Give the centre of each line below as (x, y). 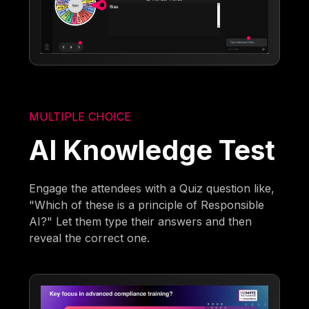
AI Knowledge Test (152, 150)
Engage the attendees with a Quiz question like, (152, 188)
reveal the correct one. (90, 238)
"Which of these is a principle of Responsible (147, 205)
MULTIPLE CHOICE (80, 116)
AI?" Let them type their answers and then (141, 221)
